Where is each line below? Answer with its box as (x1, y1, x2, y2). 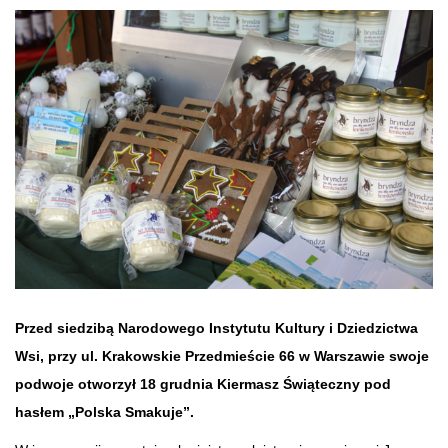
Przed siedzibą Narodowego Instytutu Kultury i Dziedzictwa (15, 319, 418, 336)
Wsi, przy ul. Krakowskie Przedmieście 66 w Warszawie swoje (15, 347, 429, 364)
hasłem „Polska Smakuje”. (15, 403, 194, 420)
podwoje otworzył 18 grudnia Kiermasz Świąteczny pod (15, 375, 391, 392)
